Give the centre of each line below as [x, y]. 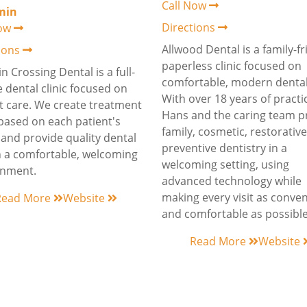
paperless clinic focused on [232, 66]
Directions [190, 27]
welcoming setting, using [225, 164]
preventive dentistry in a [224, 148]
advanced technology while [232, 181]
